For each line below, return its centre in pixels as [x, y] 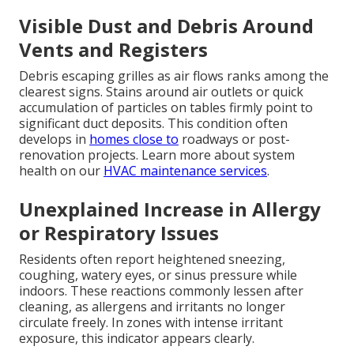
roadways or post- [234, 139]
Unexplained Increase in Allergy [170, 209]
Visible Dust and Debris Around [166, 26]
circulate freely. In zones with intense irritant [151, 323]
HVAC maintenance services [185, 171]
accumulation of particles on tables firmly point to [166, 108]
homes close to [134, 139]
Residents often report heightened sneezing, [152, 260]
